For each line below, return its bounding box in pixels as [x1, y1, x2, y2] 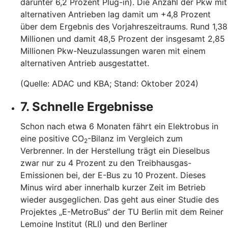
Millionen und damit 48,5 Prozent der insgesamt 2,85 [20, 33, 225, 44]
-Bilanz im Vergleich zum [88, 133, 183, 144]
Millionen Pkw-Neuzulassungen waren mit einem [20, 45, 206, 56]
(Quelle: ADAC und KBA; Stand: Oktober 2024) [20, 78, 198, 89]
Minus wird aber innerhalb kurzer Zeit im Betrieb [20, 182, 206, 192]
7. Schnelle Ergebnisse [20, 99, 153, 114]
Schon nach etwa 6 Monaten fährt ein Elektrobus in [20, 121, 218, 131]
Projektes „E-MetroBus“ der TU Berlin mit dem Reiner [20, 206, 223, 217]
